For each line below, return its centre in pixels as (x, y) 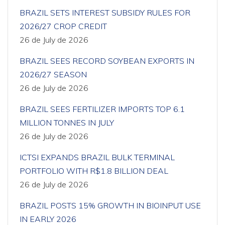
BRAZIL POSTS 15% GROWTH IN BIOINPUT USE (110, 205)
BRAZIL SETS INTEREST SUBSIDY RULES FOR (105, 13)
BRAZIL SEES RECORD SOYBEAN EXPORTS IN (107, 61)
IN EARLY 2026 (48, 219)
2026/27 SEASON (53, 74)
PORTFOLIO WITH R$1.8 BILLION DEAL (94, 171)
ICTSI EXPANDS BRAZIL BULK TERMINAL (97, 157)
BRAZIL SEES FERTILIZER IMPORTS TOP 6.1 (102, 109)
